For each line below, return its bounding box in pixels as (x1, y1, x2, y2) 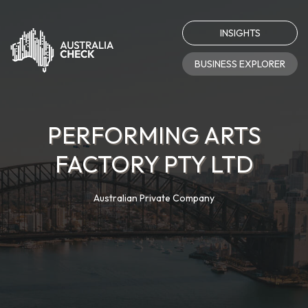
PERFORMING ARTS (47, 120, 261, 150)
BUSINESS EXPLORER (195, 58, 285, 70)
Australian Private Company (93, 192, 214, 204)
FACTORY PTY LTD (54, 149, 254, 179)
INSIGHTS (219, 27, 261, 39)
